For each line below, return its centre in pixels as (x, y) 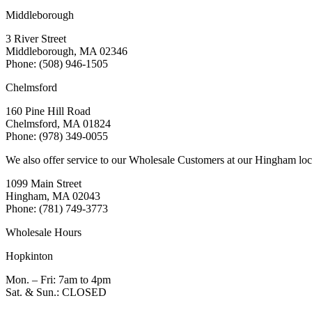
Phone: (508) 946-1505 (57, 63)
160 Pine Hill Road (48, 111)
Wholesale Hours (44, 232)
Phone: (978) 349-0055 (57, 136)
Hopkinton (29, 256)
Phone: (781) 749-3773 (57, 208)
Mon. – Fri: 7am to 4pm (58, 279)
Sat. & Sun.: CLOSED (56, 292)
